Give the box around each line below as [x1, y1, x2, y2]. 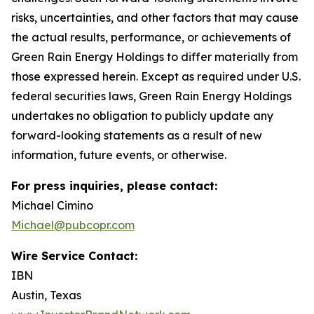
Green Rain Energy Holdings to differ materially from [11, 50, 298, 64]
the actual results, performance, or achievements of [11, 30, 291, 44]
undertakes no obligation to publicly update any [11, 109, 273, 123]
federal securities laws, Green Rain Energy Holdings [11, 89, 292, 103]
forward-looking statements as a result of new [11, 128, 262, 142]
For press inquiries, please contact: [11, 179, 217, 193]
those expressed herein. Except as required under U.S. [11, 69, 301, 83]
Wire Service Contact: [11, 249, 137, 263]
